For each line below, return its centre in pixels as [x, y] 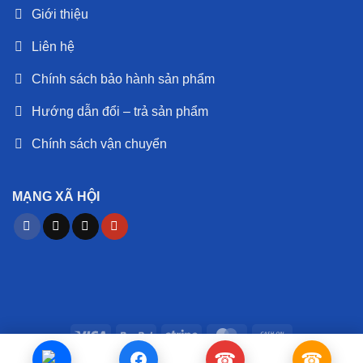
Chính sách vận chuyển [99, 143]
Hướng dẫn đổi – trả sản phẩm [120, 111]
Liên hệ [53, 46]
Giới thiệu [60, 14]
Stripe [213, 335]
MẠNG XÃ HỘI [56, 196]
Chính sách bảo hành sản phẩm [123, 79]
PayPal [170, 335]
